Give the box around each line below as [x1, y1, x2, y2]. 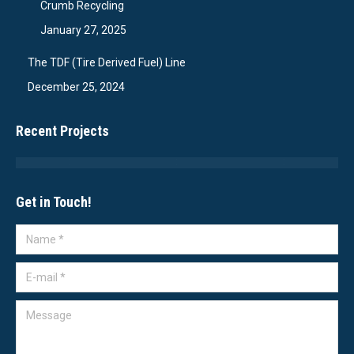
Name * [16, 228, 54, 242]
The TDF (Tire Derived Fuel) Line [28, 56, 186, 70]
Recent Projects [16, 122, 109, 140]
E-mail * [16, 266, 55, 280]
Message [16, 304, 62, 318]
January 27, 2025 [40, 24, 126, 37]
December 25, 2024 [28, 81, 125, 94]
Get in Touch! [16, 194, 92, 211]
